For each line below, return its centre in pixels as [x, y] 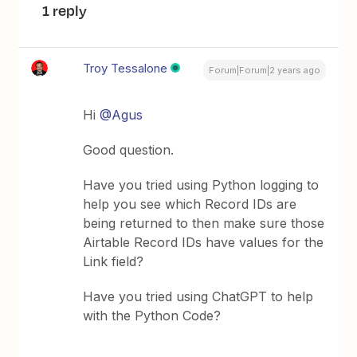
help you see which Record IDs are [190, 204]
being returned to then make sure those [204, 223]
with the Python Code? [152, 316]
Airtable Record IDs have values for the [204, 242]
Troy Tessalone [126, 68]
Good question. [129, 150]
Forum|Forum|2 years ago [264, 70]
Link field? [114, 261]
